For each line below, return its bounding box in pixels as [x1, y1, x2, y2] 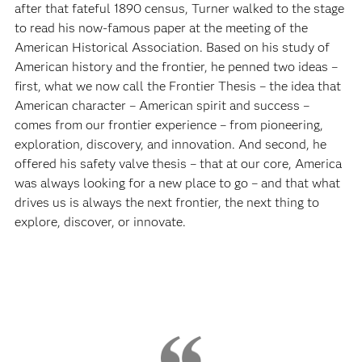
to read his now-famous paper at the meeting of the [14, 19, 308, 36]
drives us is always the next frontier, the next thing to [14, 194, 319, 210]
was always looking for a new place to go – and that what [14, 175, 340, 191]
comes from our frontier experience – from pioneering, [14, 116, 323, 133]
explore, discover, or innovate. [14, 213, 186, 229]
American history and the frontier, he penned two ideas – [14, 58, 338, 74]
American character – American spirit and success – [14, 97, 309, 113]
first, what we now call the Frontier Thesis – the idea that [14, 78, 341, 94]
